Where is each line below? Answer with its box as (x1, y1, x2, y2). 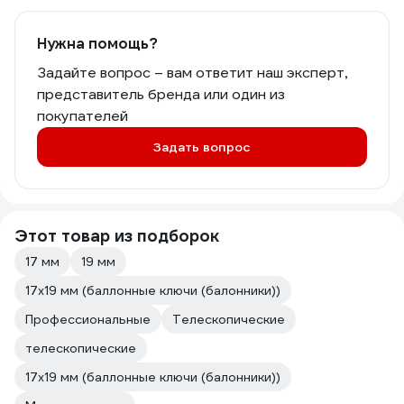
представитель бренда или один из (37, 85, 285, 104)
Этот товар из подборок (14, 225, 219, 246)
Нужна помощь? (37, 34, 158, 53)
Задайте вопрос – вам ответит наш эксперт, (37, 63, 347, 82)
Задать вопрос (153, 139, 251, 155)
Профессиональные (25, 311, 151, 327)
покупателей (37, 106, 128, 125)
